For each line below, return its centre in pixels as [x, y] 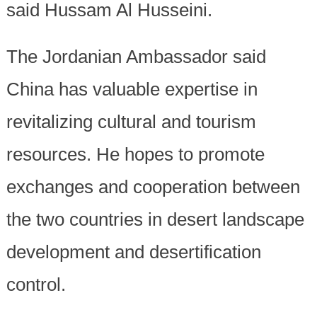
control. [36, 285]
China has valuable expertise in [132, 90]
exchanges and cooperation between [153, 187]
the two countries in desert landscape [155, 220]
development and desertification [133, 252]
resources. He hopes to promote [135, 155]
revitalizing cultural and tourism [131, 122]
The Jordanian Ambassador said [136, 57]
